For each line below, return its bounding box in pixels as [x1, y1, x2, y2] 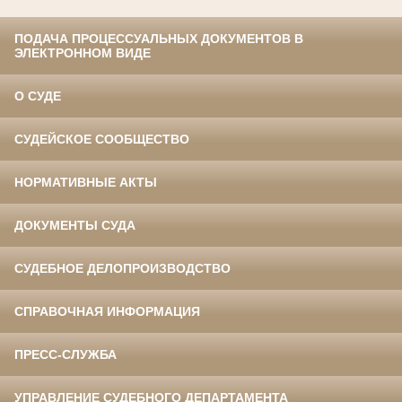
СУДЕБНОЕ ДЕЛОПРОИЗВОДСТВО [14, 261, 231, 276]
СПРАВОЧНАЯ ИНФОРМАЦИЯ [14, 304, 200, 319]
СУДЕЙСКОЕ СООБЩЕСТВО [14, 132, 189, 147]
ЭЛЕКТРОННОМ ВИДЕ [14, 46, 151, 61]
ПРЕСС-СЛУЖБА [14, 347, 117, 363]
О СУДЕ [14, 89, 61, 104]
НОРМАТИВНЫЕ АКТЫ [14, 175, 157, 190]
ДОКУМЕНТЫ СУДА [14, 218, 135, 233]
